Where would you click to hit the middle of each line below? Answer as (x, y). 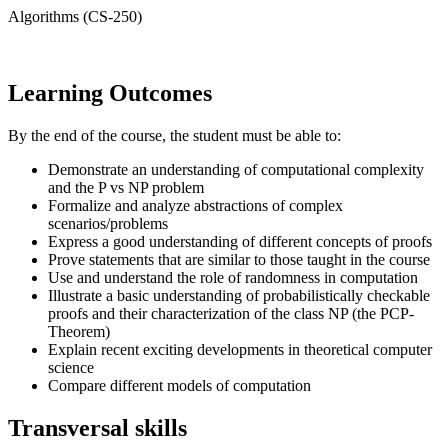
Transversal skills (97, 427)
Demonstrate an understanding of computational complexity (236, 169)
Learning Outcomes (110, 92)
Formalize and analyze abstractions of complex (195, 205)
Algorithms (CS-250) (75, 17)
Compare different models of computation (179, 385)
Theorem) (79, 331)
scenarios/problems (108, 223)
